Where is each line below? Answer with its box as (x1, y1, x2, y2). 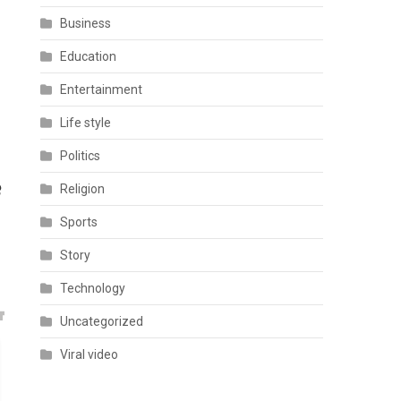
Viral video (60, 347, 119, 362)
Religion (60, 182, 106, 196)
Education (60, 49, 117, 64)
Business (60, 16, 112, 30)
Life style (60, 115, 112, 130)
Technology (60, 281, 126, 295)
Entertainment (60, 82, 143, 97)
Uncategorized (60, 314, 144, 328)
